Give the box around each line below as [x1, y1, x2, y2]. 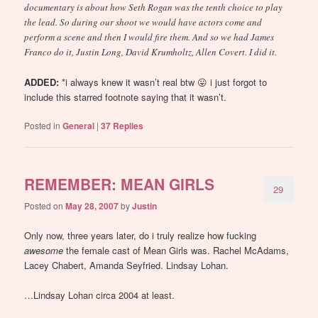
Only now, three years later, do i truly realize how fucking [24, 228, 257, 242]
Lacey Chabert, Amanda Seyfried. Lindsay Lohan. [24, 258, 229, 272]
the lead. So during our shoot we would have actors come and [24, 15, 263, 28]
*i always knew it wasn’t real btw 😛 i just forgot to [59, 75, 268, 89]
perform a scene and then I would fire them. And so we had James [24, 30, 275, 43]
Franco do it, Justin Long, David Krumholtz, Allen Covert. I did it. [24, 45, 278, 58]
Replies [111, 119, 144, 132]
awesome [24, 243, 64, 257]
